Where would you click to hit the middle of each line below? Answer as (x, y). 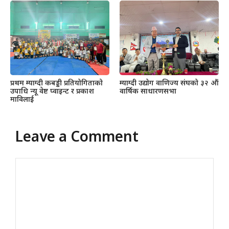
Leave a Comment (77, 138)
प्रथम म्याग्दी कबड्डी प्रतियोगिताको (56, 83)
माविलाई (22, 100)
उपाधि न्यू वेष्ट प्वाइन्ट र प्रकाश (52, 91)
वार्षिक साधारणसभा (148, 91)
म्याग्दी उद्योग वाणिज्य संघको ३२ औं (169, 83)
